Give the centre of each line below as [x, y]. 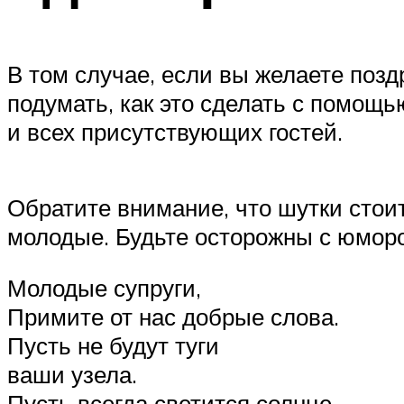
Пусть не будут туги [113, 346]
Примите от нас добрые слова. [173, 317]
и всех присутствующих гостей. [175, 132]
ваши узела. [72, 375]
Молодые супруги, [104, 288]
